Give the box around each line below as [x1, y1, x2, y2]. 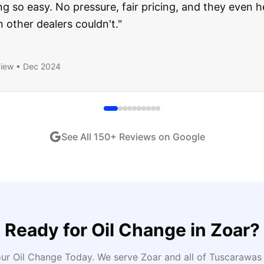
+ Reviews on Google [110, 131, 205, 143]
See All [61, 131, 94, 143]
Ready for [4, 219, 91, 240]
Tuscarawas [209, 251, 262, 263]
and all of [161, 251, 209, 263]
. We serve [91, 251, 141, 263]
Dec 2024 [23, 61, 61, 71]
